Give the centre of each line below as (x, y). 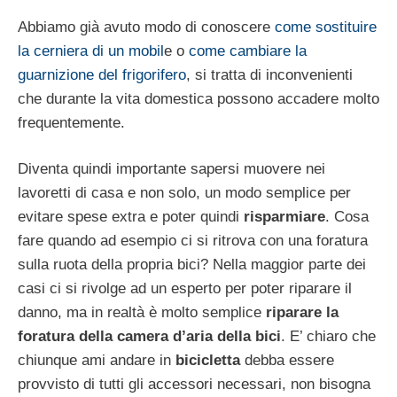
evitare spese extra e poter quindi (131, 217)
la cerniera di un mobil (91, 51)
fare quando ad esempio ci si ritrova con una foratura (193, 241)
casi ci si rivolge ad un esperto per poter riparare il (185, 289)
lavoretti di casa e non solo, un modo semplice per (184, 193)
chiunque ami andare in (97, 361)
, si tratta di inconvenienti (269, 74)
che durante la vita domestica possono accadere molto (198, 98)
